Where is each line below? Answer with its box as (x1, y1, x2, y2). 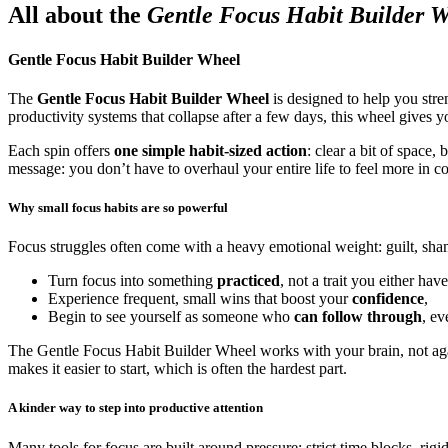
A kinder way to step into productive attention (8, 400, 263, 416)
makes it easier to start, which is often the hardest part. (8, 360, 347, 378)
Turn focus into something (48, 272, 217, 290)
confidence (352, 290, 424, 308)
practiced (217, 272, 280, 290)
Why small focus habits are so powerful (8, 200, 228, 216)
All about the (8, 2, 147, 29)
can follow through (294, 308, 422, 326)
